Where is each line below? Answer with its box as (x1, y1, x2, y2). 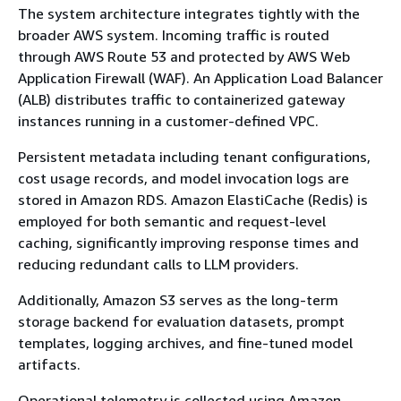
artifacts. (18, 354, 81, 373)
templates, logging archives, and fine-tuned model (18, 333, 353, 352)
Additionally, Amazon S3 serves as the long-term (18, 290, 338, 309)
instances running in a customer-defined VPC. (18, 111, 319, 130)
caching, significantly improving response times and (18, 233, 359, 252)
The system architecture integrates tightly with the (18, 4, 360, 22)
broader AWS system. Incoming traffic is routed (18, 25, 329, 44)
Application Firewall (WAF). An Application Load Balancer (18, 68, 383, 87)
